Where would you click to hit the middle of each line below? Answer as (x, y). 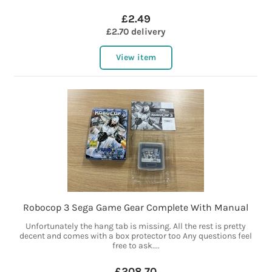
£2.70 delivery (136, 32)
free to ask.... (136, 246)
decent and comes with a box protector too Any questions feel (136, 236)
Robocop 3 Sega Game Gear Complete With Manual (136, 208)
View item (136, 58)
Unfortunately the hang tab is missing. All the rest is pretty (136, 226)
